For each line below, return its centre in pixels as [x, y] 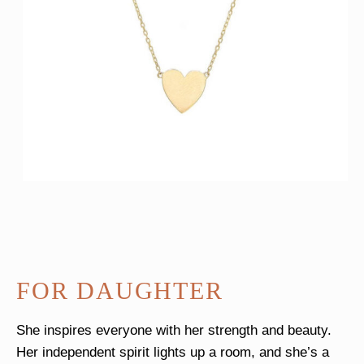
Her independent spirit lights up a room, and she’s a [173, 352]
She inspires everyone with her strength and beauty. [174, 330]
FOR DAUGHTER [120, 290]
